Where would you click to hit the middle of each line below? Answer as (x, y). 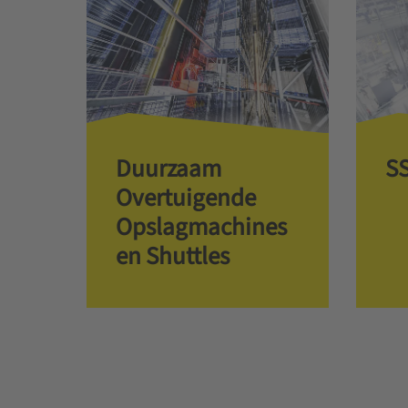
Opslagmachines (201, 227)
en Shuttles (172, 256)
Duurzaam (168, 168)
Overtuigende (185, 198)
